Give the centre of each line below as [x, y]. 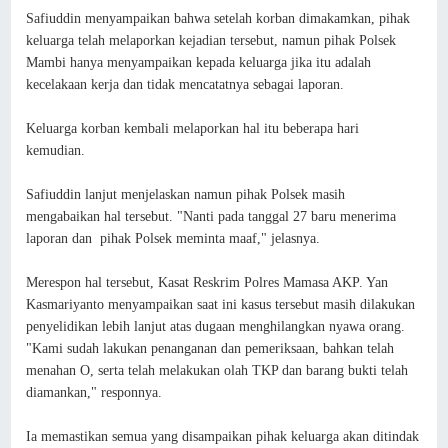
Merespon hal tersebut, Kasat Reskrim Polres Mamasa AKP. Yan [207, 282]
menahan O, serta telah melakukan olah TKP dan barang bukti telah [217, 370]
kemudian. [56, 150]
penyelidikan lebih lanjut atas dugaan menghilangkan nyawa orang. [216, 326]
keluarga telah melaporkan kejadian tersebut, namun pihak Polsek [211, 40]
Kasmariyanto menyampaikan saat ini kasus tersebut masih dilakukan [221, 304]
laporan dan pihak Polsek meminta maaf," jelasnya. [173, 238]
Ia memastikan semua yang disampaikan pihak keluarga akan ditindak [223, 436]
